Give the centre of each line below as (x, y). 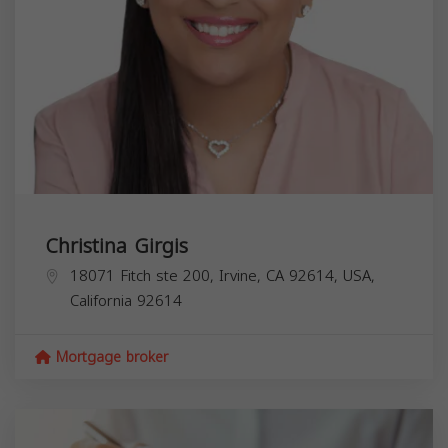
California (101, 301)
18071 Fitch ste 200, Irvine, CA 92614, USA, (222, 276)
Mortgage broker (109, 358)
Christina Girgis (116, 246)
